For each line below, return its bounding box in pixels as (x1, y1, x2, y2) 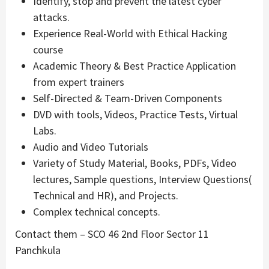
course (33, 42, 63, 56)
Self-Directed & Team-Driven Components (33, 91, 222, 105)
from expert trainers (33, 74, 124, 89)
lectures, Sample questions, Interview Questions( (33, 172, 252, 186)
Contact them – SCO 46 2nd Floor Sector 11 (15, 226, 209, 241)
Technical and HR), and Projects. (33, 188, 178, 202)
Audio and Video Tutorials (33, 139, 148, 154)
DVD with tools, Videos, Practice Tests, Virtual (33, 107, 238, 121)
